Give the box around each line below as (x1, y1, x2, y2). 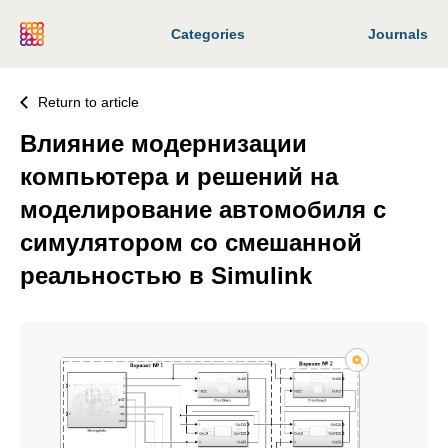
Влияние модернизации (20, 130, 307, 157)
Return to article (38, 94, 139, 110)
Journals (368, 26, 428, 42)
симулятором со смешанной (20, 229, 362, 256)
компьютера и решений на (20, 163, 338, 190)
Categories (171, 26, 245, 42)
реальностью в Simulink (20, 262, 312, 289)
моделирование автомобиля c (20, 196, 386, 223)
